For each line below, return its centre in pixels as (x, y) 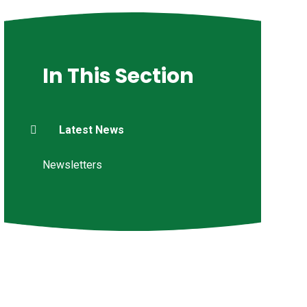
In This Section (118, 76)
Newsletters (72, 164)
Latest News (91, 130)
